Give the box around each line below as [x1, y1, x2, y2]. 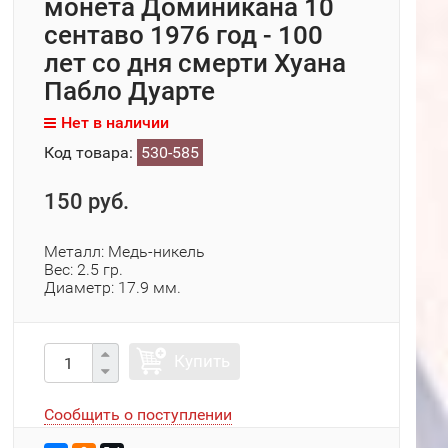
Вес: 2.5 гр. [44, 260, 123, 279]
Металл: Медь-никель [44, 242, 205, 261]
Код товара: [44, 143, 137, 162]
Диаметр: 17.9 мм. [44, 278, 181, 297]
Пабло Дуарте [44, 76, 215, 106]
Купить [174, 351, 230, 371]
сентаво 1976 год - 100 [44, 20, 323, 50]
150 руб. [44, 189, 129, 214]
